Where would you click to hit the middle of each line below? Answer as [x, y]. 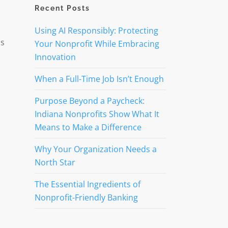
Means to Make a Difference [88, 127]
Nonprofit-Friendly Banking [86, 197]
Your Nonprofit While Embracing [97, 44]
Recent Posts [62, 8]
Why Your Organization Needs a [95, 149]
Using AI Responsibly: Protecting [96, 31]
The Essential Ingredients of [87, 184]
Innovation [55, 57]
